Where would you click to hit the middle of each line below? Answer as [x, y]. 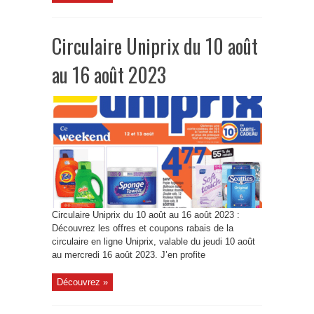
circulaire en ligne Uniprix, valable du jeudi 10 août [153, 241]
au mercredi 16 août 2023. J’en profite [129, 255]
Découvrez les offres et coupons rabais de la [143, 228]
